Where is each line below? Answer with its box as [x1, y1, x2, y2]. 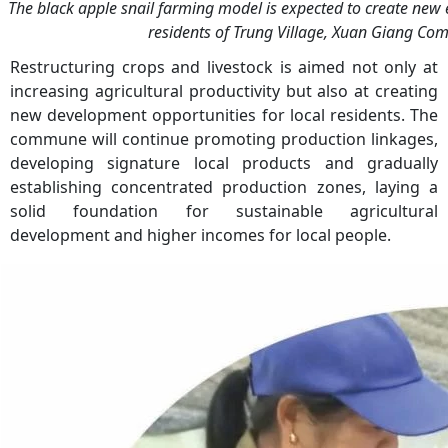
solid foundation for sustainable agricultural [10, 199, 438, 222]
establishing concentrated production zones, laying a [10, 175, 438, 198]
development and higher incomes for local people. [10, 223, 391, 246]
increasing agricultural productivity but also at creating [10, 79, 438, 102]
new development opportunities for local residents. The [10, 103, 438, 126]
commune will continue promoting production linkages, [10, 127, 438, 150]
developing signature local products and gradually [10, 151, 438, 174]
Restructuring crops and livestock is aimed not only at [10, 55, 438, 78]
